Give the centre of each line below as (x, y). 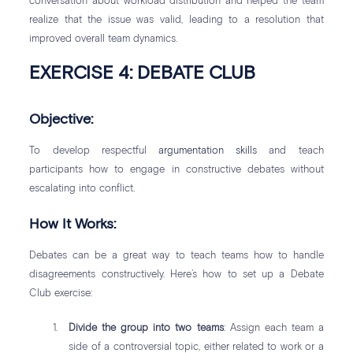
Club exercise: (61, 294)
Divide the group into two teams (146, 329)
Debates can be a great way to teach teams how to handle (176, 256)
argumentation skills (208, 151)
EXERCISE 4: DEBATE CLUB (143, 74)
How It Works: (73, 225)
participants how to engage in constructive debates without (176, 170)
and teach (290, 151)
